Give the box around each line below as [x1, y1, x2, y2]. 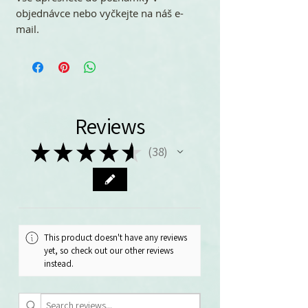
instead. [44, 257, 74, 269]
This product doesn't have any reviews [44, 231, 188, 243]
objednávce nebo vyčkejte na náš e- [16, 5, 184, 20]
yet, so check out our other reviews [44, 244, 174, 256]
